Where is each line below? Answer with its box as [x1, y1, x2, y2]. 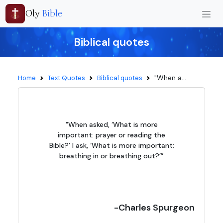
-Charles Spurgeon [114, 202, 195, 214]
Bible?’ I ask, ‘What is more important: [49, 141, 174, 150]
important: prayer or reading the [58, 130, 165, 139]
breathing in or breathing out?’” [59, 151, 164, 160]
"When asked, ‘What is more [65, 120, 158, 129]
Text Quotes [48, 74, 85, 82]
